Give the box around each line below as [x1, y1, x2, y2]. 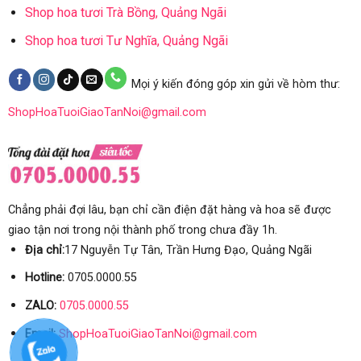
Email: [24, 326, 56, 341]
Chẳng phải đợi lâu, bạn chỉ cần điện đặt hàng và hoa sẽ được [7, 202, 331, 217]
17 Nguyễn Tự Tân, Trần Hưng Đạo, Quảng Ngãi [64, 243, 312, 257]
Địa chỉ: [24, 243, 64, 257]
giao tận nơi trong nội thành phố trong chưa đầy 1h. [7, 222, 277, 237]
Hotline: [24, 271, 64, 285]
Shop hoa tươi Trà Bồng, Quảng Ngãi [24, 4, 226, 20]
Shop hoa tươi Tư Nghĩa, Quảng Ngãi [24, 32, 228, 48]
